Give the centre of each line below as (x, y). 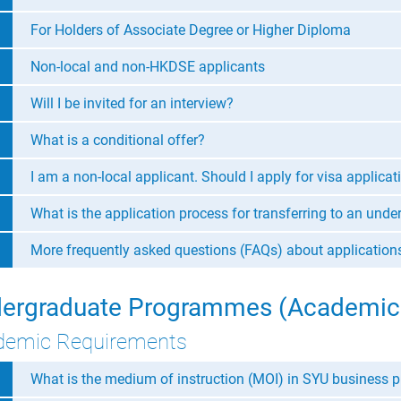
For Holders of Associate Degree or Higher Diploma (191, 30)
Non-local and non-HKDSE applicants (148, 66)
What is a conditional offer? (118, 140)
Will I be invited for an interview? (132, 103)
